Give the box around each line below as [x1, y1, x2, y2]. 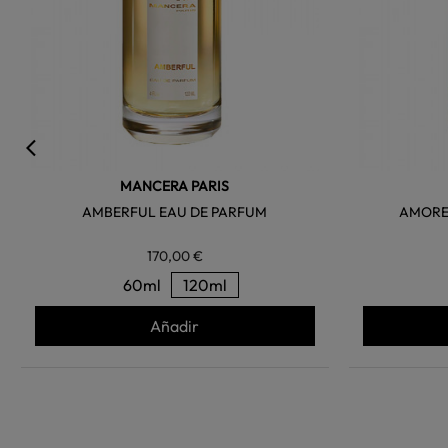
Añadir [150, 316, 200, 337]
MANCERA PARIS [120, 177, 230, 196]
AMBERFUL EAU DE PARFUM [82, 203, 268, 222]
